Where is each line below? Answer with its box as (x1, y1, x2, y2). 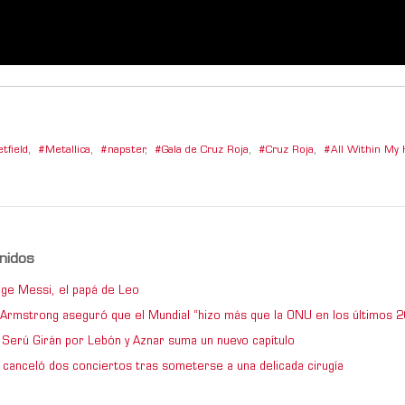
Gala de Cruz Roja (162, 145, 249, 155)
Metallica (45, 145, 90, 155)
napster (108, 145, 145, 155)
